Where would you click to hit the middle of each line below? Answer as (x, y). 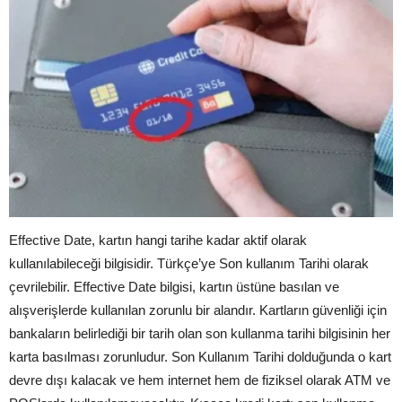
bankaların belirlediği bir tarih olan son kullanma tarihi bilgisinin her (200, 334)
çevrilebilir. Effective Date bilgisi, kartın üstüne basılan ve (174, 287)
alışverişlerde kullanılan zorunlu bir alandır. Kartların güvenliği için (198, 310)
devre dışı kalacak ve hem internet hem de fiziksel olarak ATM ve (200, 380)
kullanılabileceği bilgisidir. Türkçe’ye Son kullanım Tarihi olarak (189, 264)
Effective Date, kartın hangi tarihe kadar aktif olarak (158, 240)
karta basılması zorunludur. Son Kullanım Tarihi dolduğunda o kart (200, 357)
